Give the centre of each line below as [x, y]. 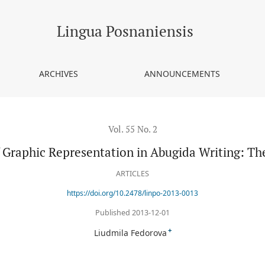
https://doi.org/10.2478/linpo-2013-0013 [132, 193]
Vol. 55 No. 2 [132, 129]
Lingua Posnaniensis [125, 31]
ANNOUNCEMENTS [182, 74]
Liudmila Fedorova [130, 232]
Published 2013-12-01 [132, 212]
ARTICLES [132, 174]
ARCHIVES [59, 74]
